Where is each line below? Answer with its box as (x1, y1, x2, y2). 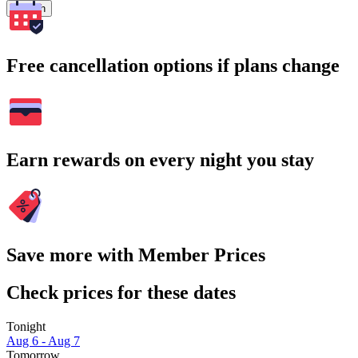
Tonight (6, 320, 46, 334)
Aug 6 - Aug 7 (6, 334, 80, 348)
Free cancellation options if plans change (6, 54, 340, 76)
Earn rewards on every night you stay (6, 149, 314, 171)
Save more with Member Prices (6, 245, 265, 266)
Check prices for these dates (6, 282, 236, 304)
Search (13, 2, 46, 14)
